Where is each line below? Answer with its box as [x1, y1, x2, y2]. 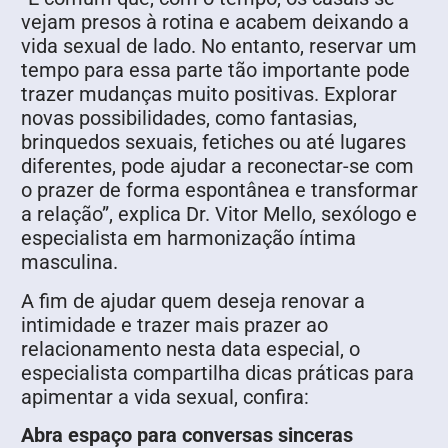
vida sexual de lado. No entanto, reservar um [21, 34, 417, 59]
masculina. [21, 250, 123, 275]
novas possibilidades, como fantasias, [21, 106, 357, 131]
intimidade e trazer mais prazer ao [21, 312, 328, 337]
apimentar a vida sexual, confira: [21, 384, 314, 409]
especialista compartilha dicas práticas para [21, 360, 414, 385]
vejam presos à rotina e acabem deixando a [21, 10, 409, 35]
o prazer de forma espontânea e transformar [21, 178, 418, 203]
